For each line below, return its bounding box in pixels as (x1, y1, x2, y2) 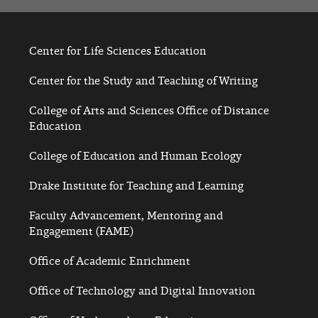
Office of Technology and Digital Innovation (29, 283, 256, 299)
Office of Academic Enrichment (29, 253, 190, 269)
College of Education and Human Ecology (29, 148, 242, 164)
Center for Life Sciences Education (29, 43, 207, 59)
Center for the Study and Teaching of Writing (29, 73, 258, 89)
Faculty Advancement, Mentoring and (29, 208, 223, 224)
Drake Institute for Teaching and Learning (29, 178, 243, 194)
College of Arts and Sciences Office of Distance (29, 103, 269, 119)
